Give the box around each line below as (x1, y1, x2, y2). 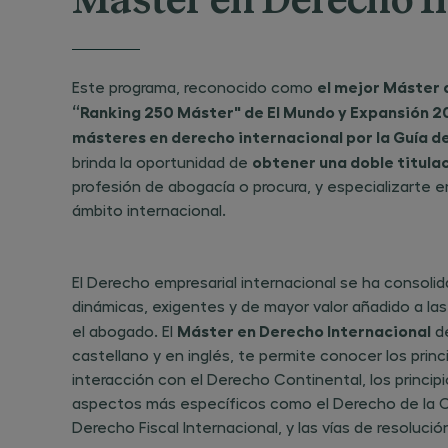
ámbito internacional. (72, 200, 226, 219)
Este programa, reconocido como (72, 77, 317, 96)
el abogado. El (72, 321, 177, 340)
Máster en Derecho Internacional (177, 320, 431, 340)
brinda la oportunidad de (72, 152, 252, 171)
